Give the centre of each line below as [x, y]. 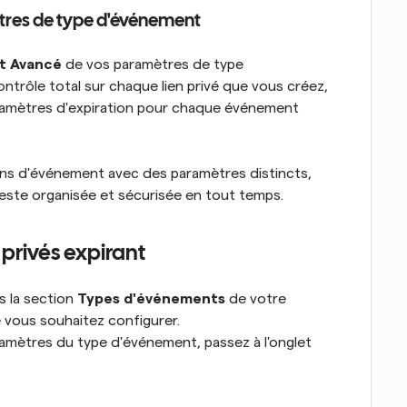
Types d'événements [151, 299]
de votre [256, 299]
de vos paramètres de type [153, 65]
